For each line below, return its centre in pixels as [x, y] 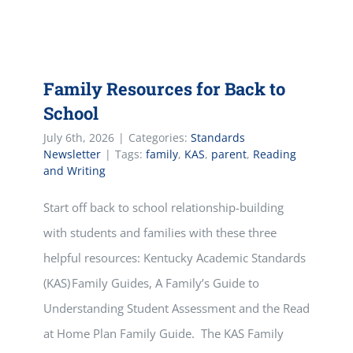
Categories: [160, 137]
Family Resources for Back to [164, 89]
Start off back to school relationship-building [163, 207]
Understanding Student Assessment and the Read [176, 308]
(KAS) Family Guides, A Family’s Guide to [151, 283]
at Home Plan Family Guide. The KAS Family [163, 333]
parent [229, 154]
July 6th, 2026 [79, 137]
